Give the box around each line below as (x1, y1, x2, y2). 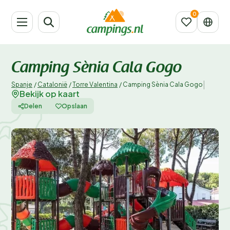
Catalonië (37, 81, 67, 88)
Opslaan (62, 102, 87, 110)
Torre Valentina (72, 81, 118, 88)
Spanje (11, 81, 32, 88)
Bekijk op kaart (20, 88, 80, 99)
